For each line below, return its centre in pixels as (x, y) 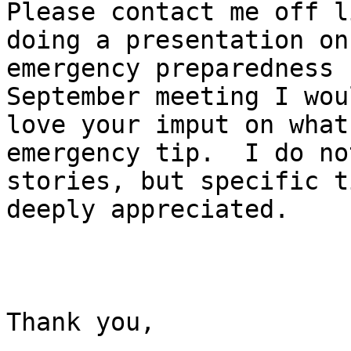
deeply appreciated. (155, 210)
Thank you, (81, 322)
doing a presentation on (177, 40)
